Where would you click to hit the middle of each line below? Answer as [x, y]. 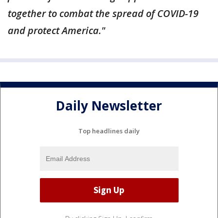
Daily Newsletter [109, 106]
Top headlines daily [109, 131]
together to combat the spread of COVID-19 [103, 13]
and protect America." [56, 30]
